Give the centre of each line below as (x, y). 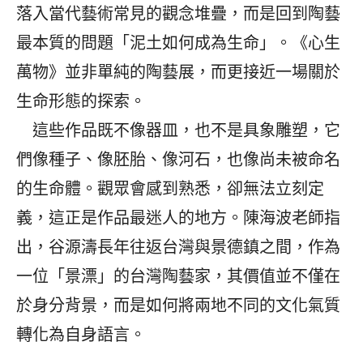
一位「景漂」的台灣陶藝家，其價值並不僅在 (178, 277)
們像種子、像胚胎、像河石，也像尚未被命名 (178, 160)
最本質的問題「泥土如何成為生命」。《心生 (178, 43)
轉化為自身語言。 (81, 335)
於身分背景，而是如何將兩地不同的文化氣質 (178, 306)
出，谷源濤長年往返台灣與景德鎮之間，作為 (178, 248)
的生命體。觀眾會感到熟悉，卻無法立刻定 (170, 189)
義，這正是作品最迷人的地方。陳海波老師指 (178, 218)
